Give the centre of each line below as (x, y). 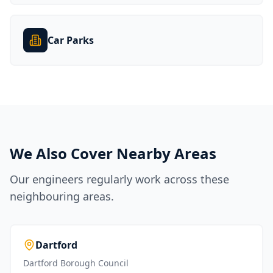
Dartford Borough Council (76, 263)
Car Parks (71, 40)
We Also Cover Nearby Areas (113, 153)
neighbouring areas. (62, 196)
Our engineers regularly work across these (119, 179)
